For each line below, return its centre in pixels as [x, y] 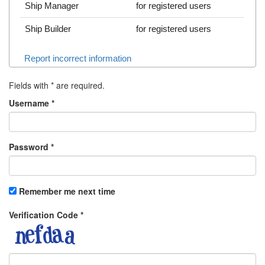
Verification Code [45, 215]
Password [30, 147]
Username [30, 103]
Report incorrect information [78, 59]
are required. [79, 85]
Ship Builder [48, 29]
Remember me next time [67, 191]
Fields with [30, 85]
